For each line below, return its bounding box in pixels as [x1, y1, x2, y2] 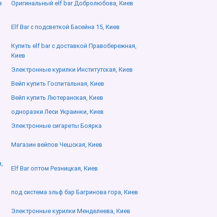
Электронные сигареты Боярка [11, 122, 102, 130]
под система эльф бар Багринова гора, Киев [11, 188, 138, 196]
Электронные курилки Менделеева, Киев [11, 207, 130, 215]
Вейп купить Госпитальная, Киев [11, 80, 104, 88]
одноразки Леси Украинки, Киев [11, 108, 104, 116]
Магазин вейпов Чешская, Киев [11, 141, 102, 149]
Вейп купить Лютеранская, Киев [11, 94, 103, 102]
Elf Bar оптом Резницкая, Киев [11, 165, 98, 172]
